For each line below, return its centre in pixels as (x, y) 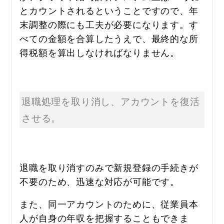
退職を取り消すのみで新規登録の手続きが (109, 167)
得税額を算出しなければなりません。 (99, 52)
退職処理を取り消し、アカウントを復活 (111, 101)
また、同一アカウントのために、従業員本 (109, 204)
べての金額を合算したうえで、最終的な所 (109, 38)
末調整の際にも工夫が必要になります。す (109, 24)
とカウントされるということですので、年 (109, 10)
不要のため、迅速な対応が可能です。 (99, 181)
